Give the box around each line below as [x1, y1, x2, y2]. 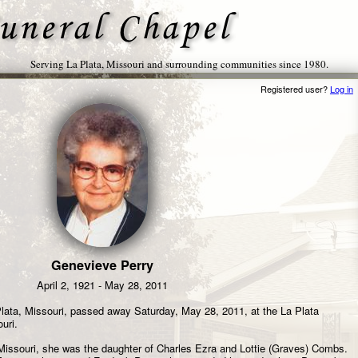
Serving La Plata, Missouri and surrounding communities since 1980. [30, 57, 328, 71]
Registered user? [260, 82, 330, 95]
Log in [329, 82, 353, 95]
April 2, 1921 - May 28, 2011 [36, 276, 168, 292]
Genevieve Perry [50, 256, 153, 275]
